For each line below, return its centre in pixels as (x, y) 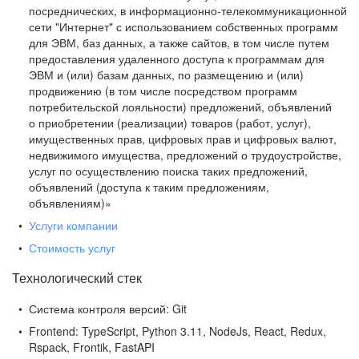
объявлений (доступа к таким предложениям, (149, 187)
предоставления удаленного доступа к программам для (177, 58)
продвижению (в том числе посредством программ (163, 91)
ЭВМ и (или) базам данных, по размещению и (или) (166, 75)
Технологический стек (77, 278)
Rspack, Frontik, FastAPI (92, 347)
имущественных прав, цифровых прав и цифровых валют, (183, 139)
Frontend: (54, 331)
